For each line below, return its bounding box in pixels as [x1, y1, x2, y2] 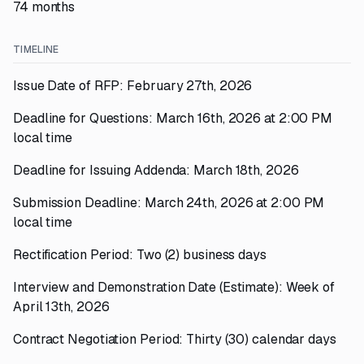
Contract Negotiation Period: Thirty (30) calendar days [13, 331, 336, 348]
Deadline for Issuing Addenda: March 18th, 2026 [13, 162, 299, 179]
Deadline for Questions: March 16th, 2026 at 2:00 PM [13, 110, 333, 127]
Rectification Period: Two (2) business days [13, 246, 266, 263]
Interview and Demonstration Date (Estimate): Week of [13, 279, 336, 296]
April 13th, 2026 [13, 298, 110, 315]
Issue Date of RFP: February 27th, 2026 [13, 77, 253, 94]
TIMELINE [13, 43, 59, 56]
